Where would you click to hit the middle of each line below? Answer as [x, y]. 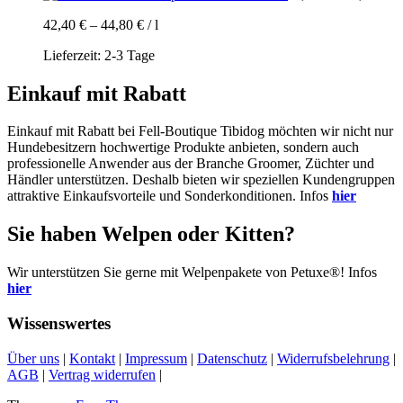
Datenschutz [232, 358]
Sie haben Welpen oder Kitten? [151, 234]
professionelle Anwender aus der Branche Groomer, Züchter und [191, 164]
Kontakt [92, 358]
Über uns [33, 358]
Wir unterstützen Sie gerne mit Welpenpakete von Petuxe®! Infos [192, 273]
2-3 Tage [130, 55]
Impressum [156, 358]
